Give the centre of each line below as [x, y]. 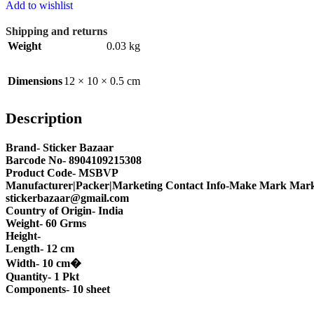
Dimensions [35, 81]
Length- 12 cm [40, 249]
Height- [23, 236]
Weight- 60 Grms [46, 224]
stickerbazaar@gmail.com [67, 198]
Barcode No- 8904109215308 [74, 161]
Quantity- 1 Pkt [42, 277]
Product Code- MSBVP [62, 173]
